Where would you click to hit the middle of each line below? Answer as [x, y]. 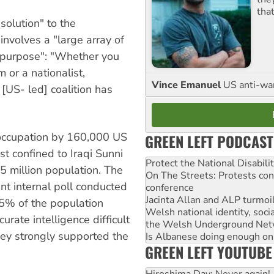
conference [170, 187]
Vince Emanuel [187, 85]
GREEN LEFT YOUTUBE [209, 252]
